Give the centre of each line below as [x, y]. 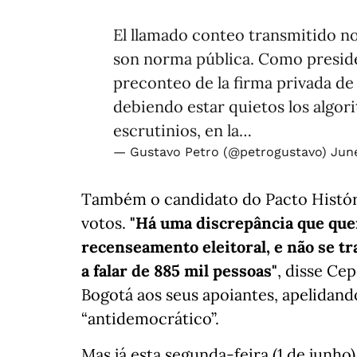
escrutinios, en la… [182, 131]
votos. [106, 223]
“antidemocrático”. [150, 319]
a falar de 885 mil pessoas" [179, 271]
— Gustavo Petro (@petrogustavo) [222, 152]
